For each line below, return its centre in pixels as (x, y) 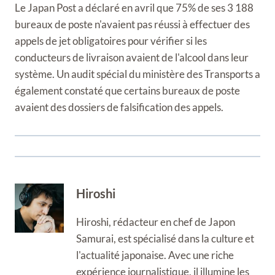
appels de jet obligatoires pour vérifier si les (111, 41)
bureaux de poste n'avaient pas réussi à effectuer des (132, 24)
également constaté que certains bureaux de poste (127, 91)
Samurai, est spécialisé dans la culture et (165, 238)
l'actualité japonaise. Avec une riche (155, 255)
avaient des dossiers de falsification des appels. (119, 107)
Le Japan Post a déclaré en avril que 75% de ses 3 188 (134, 8)
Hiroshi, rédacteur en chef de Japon (156, 222)
